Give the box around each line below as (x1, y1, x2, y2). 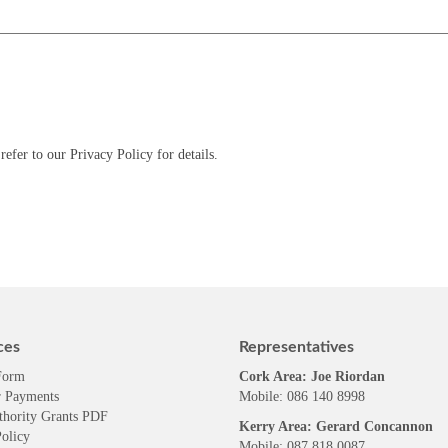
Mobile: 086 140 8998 (239, 389, 365, 404)
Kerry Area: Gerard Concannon (239, 419, 433, 434)
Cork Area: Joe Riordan (239, 369, 385, 384)
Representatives (239, 339, 354, 355)
